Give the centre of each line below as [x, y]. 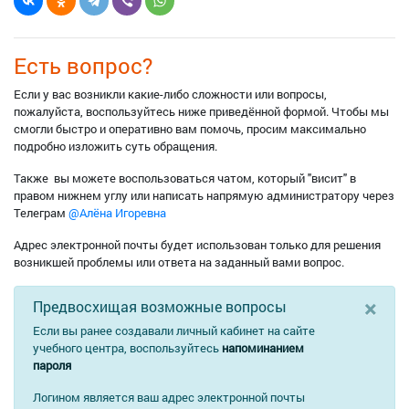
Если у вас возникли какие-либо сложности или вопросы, [170, 94]
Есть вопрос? [83, 66]
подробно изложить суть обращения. [115, 146]
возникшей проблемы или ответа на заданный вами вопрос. [179, 262]
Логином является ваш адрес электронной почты [169, 397]
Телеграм [41, 213]
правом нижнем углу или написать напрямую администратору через [204, 195]
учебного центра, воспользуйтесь [127, 348]
